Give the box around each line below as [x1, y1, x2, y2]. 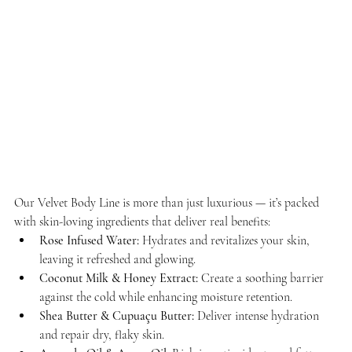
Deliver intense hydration [194, 307, 322, 324]
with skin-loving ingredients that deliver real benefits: [14, 213, 270, 229]
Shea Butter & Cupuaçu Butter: [39, 307, 194, 324]
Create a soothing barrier [198, 269, 327, 286]
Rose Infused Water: [39, 232, 139, 248]
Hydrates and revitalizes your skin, [139, 232, 313, 248]
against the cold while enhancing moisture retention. [39, 288, 292, 305]
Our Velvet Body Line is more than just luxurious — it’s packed [14, 194, 322, 211]
